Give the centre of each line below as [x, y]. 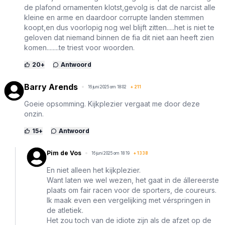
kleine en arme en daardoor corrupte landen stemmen [114, 18]
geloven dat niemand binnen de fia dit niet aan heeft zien [119, 38]
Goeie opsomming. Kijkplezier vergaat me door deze [112, 104]
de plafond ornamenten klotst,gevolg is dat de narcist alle [120, 8]
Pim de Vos [64, 153]
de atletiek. [65, 210]
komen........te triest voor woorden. [79, 48]
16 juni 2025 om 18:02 [107, 87]
